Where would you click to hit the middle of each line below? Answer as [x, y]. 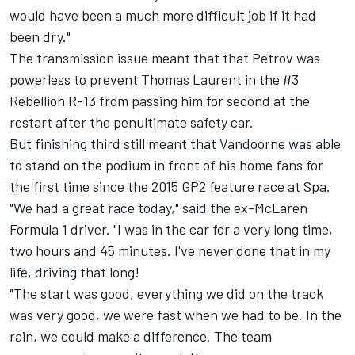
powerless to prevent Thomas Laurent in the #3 [154, 80]
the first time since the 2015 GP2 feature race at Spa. [170, 187]
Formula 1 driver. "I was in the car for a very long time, [171, 229]
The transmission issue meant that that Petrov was [165, 58]
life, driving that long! [74, 272]
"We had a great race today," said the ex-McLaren [158, 208]
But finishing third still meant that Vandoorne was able [175, 144]
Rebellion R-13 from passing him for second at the [160, 101]
